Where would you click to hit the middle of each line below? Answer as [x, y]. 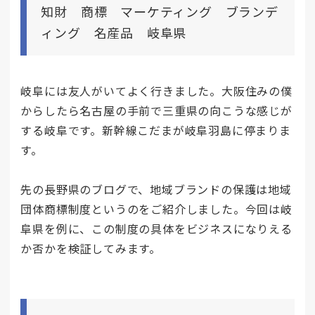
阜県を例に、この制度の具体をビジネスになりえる [156, 229]
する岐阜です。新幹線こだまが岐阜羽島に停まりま [156, 130]
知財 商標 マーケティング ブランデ [160, 11]
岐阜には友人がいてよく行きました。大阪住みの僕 [156, 90]
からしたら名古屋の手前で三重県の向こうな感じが [156, 110]
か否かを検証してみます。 [91, 249]
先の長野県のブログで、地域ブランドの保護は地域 [156, 189]
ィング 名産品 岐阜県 [114, 32]
